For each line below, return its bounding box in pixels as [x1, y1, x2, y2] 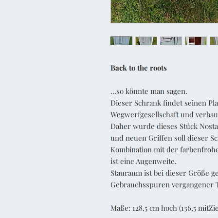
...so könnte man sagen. [110, 86, 187, 96]
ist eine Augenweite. [110, 156, 177, 166]
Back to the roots [110, 62, 167, 73]
